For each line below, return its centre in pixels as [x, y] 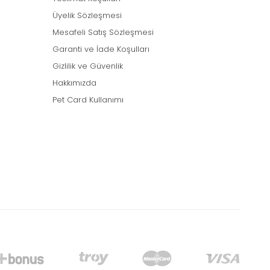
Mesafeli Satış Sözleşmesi [103, 33]
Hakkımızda [74, 83]
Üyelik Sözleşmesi [87, 16]
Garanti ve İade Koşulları [101, 49]
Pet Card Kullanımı [88, 100]
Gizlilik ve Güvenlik [88, 66]
